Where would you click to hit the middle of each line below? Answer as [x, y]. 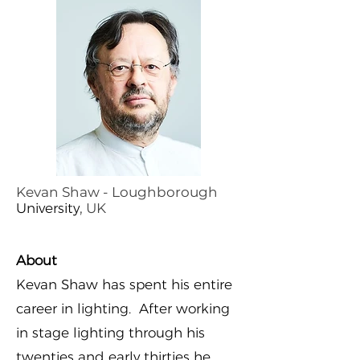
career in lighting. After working [123, 309]
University [48, 208]
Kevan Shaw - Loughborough [117, 192]
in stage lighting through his [110, 333]
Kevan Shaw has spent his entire [124, 284]
